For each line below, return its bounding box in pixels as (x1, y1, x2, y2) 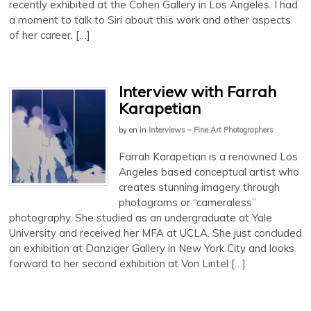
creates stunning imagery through (119, 180, 280, 194)
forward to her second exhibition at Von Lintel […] (9, 256, 246, 270)
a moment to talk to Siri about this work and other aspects (9, 13, 291, 27)
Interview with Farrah (119, 82, 276, 102)
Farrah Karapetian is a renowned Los (119, 149, 298, 163)
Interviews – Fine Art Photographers (149, 125, 274, 135)
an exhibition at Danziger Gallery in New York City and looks (9, 241, 294, 255)
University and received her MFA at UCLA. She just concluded (9, 226, 302, 239)
